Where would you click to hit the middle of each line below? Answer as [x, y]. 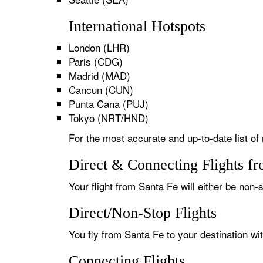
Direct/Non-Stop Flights [143, 213]
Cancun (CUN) [101, 90]
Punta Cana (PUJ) [109, 104]
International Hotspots [137, 26]
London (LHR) [99, 47]
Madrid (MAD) [100, 75]
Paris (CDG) [96, 61]
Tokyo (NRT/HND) [109, 118]
